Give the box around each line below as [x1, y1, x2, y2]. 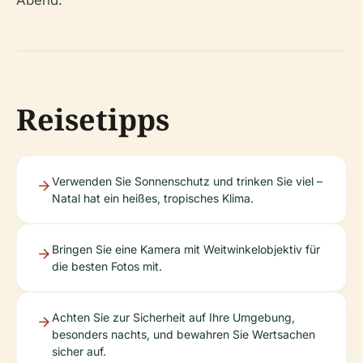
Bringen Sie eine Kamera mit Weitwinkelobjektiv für [52, 242, 320, 256]
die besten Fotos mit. [52, 259, 162, 273]
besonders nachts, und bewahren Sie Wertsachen [52, 327, 315, 341]
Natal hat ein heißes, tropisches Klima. [52, 191, 254, 205]
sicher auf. [52, 344, 106, 358]
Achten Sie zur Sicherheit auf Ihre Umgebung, [52, 310, 295, 324]
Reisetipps [16, 100, 169, 139]
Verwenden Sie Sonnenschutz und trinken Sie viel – [52, 174, 322, 188]
